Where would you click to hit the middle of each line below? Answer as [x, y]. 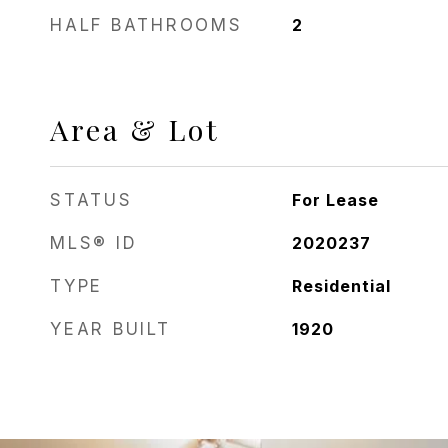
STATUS [91, 200]
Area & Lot [135, 129]
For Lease [335, 200]
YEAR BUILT [110, 329]
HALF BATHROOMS [146, 25]
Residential [341, 286]
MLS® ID [94, 243]
